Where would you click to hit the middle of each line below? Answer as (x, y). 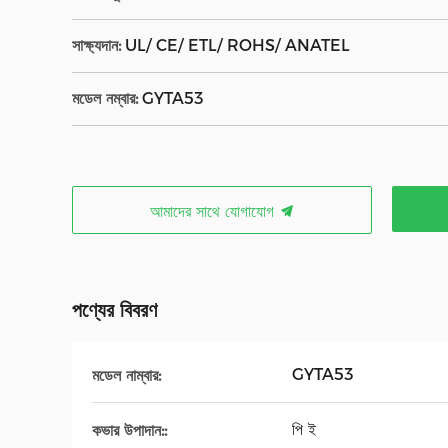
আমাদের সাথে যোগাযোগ (214, 211)
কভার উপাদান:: (129, 430)
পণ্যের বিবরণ (114, 310)
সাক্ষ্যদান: (96, 45)
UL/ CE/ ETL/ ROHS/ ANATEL (237, 45)
